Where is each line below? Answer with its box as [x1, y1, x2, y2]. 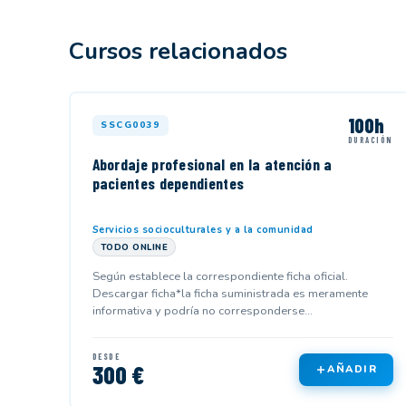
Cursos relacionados [69, 35, 287, 67]
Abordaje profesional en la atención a [92, 154, 333, 175]
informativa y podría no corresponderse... [92, 302, 313, 319]
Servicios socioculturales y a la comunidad [92, 222, 314, 237]
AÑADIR [327, 362, 378, 377]
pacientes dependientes [92, 173, 245, 194]
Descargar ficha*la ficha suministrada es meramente [92, 285, 368, 302]
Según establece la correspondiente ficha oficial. [92, 267, 348, 285]
